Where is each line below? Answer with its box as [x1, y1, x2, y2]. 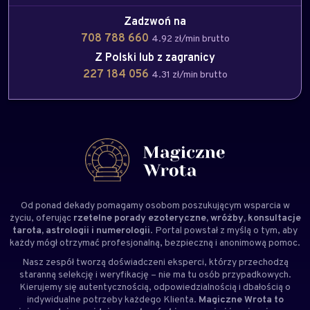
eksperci [167, 255, 204, 268]
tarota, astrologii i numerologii [12, 224, 150, 236]
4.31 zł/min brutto [151, 68, 228, 80]
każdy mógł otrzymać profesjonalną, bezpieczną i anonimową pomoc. [10, 236, 300, 248]
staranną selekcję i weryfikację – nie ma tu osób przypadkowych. [19, 268, 291, 280]
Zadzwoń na [124, 14, 186, 28]
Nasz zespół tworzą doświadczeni [21, 255, 167, 268]
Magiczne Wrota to [198, 293, 284, 305]
